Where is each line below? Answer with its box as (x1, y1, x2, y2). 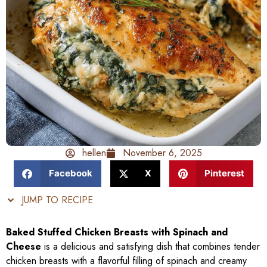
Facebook (48, 167, 92, 179)
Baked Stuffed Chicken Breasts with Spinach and (6, 225, 228, 239)
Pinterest (204, 167, 244, 179)
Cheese (6, 239, 41, 253)
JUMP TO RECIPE (18, 193, 93, 207)
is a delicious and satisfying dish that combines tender (41, 239, 260, 253)
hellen (82, 145, 106, 160)
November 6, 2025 (122, 145, 202, 160)
